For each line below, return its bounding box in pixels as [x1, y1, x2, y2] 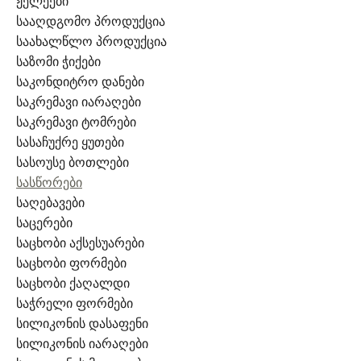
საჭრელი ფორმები [16, 297, 133, 311]
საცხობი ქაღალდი [16, 276, 130, 291]
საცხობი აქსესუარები [16, 236, 144, 251]
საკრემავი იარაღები [16, 95, 141, 110]
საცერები [16, 216, 73, 230]
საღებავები [16, 196, 85, 210]
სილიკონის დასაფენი [16, 317, 148, 331]
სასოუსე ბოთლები [16, 156, 129, 170]
